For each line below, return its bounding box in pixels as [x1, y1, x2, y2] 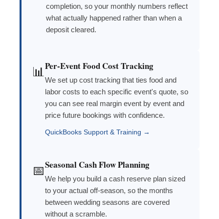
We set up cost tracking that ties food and [45, 76, 176, 85]
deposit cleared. [46, 25, 96, 34]
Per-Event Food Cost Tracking [45, 60, 153, 72]
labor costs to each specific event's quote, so [45, 88, 188, 96]
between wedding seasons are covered [45, 198, 170, 207]
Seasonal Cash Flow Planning [45, 158, 150, 171]
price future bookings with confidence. [45, 111, 165, 120]
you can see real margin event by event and [45, 99, 184, 108]
